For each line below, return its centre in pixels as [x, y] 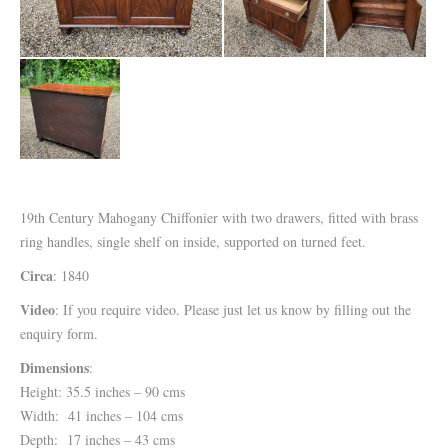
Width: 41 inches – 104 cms [101, 415]
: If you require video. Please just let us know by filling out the [233, 309]
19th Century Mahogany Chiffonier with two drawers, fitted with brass [219, 217]
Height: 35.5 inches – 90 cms [102, 391]
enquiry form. [59, 333]
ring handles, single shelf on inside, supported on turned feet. [193, 241]
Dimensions [54, 367]
